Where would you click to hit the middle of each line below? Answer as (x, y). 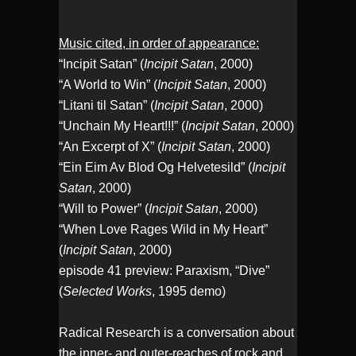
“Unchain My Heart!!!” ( (122, 126)
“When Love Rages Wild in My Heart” (163, 230)
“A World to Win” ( (108, 85)
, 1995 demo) (189, 292)
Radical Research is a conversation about (176, 333)
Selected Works (107, 292)
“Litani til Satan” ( (106, 106)
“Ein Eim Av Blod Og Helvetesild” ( (155, 168)
